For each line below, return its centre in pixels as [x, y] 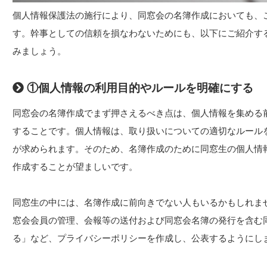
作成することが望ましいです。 [75, 167]
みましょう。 [39, 51]
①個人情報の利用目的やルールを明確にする [139, 88]
